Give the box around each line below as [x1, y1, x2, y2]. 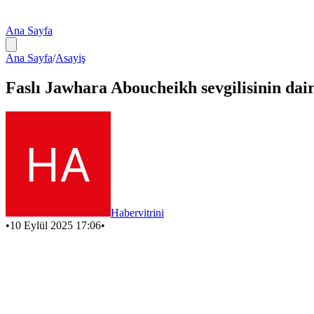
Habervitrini [111, 206, 164, 219]
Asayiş [55, 52, 86, 64]
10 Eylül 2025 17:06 [10, 219, 101, 231]
